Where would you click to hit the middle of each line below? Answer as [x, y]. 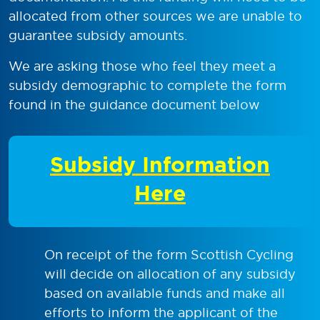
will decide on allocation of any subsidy [170, 274]
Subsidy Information [160, 164]
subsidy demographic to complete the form [147, 85]
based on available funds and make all [165, 293]
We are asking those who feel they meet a [142, 66]
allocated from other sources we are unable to [155, 16]
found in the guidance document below [134, 104]
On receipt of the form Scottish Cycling [169, 254]
